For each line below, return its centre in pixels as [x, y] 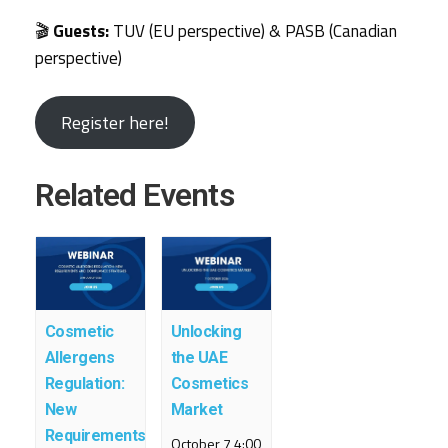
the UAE [199, 358]
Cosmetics [209, 384]
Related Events [134, 195]
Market [196, 410]
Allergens [79, 358]
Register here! [114, 123]
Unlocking [206, 332]
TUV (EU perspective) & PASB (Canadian [253, 30]
